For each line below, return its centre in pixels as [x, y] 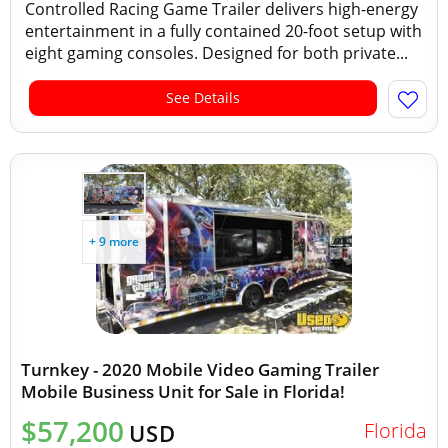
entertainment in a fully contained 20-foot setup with [223, 31]
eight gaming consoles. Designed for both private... [216, 53]
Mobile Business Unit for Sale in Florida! [183, 391]
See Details [203, 97]
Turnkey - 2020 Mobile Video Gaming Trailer [200, 369]
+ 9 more [114, 241]
